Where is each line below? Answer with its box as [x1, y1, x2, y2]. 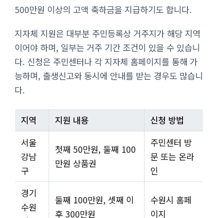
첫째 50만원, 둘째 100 [55, 143, 136, 155]
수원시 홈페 [150, 193, 192, 206]
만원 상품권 [55, 157, 96, 169]
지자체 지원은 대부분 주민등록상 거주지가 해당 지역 [15, 27, 200, 39]
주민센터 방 [150, 136, 192, 148]
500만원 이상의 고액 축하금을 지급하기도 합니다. [15, 3, 192, 16]
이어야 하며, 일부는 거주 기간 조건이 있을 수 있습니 [15, 41, 200, 54]
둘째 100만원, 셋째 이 [55, 193, 134, 206]
